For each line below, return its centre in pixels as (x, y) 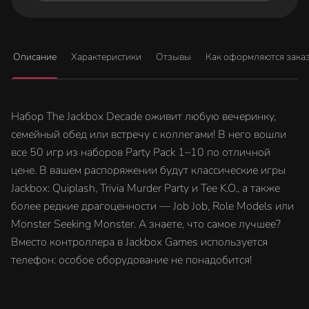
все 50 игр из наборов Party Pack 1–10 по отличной (141, 152)
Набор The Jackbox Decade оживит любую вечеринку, (143, 117)
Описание (35, 57)
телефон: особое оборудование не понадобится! (131, 260)
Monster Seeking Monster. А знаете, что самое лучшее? (146, 224)
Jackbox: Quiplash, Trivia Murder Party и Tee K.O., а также (146, 188)
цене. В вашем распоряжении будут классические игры (148, 170)
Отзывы (173, 57)
